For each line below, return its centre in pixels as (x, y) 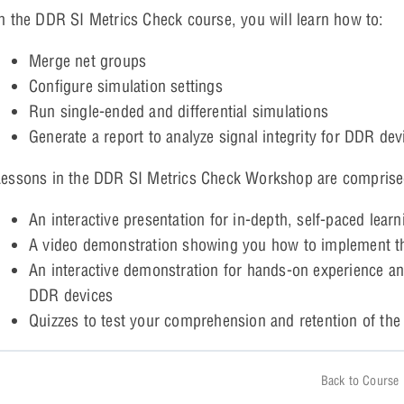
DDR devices (71, 296)
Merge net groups (88, 61)
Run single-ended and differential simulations (179, 112)
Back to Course (360, 381)
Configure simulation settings (126, 87)
